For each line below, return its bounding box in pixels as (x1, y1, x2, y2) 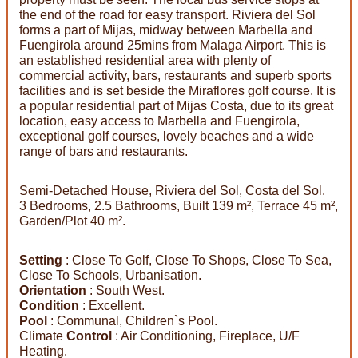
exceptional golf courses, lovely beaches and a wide (19, 129, 314, 143)
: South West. (86, 283, 165, 297)
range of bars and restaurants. (19, 144, 188, 158)
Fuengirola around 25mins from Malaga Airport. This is (19, 38, 326, 52)
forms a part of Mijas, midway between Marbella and (19, 22, 312, 37)
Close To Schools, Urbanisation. (19, 268, 201, 282)
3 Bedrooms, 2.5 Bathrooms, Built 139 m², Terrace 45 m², (19, 198, 338, 213)
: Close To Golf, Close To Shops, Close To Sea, (62, 253, 332, 267)
